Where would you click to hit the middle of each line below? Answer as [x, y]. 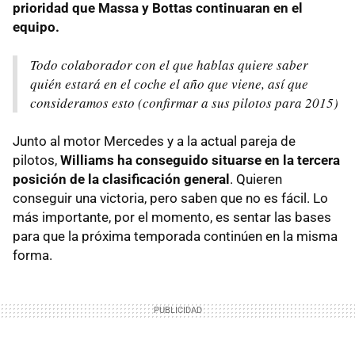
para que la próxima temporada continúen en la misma [175, 236]
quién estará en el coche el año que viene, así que [169, 83]
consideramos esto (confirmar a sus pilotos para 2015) [184, 102]
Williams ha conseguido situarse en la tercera [200, 160]
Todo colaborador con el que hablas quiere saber [169, 64]
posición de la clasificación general [121, 179]
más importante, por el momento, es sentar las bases [172, 217]
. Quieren [256, 179]
